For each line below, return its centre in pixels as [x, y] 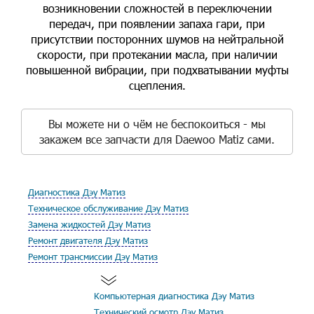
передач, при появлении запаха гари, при [157, 23]
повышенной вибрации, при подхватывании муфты [157, 70]
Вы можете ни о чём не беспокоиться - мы [157, 124]
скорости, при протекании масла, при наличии [157, 54]
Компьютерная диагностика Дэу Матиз [174, 296]
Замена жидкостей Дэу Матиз [89, 224]
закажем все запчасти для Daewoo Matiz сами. [157, 139]
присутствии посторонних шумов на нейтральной [157, 39]
